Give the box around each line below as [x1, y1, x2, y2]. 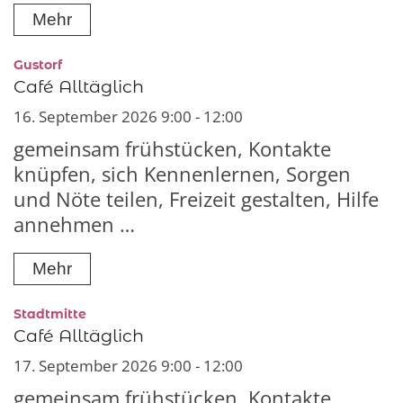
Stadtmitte [13, 306, 86, 323]
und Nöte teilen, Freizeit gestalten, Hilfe [13, 186, 379, 213]
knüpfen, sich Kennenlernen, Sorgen [13, 161, 351, 188]
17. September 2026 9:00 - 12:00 [13, 355, 243, 377]
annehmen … [13, 211, 135, 238]
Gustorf [13, 57, 62, 74]
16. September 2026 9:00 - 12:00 [13, 106, 243, 128]
